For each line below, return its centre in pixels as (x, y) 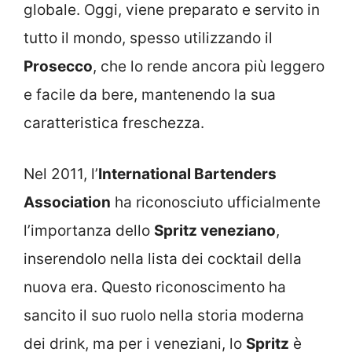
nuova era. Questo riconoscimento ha (155, 287)
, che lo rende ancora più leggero (209, 67)
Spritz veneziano (215, 230)
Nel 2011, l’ (61, 174)
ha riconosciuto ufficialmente (216, 202)
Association (67, 202)
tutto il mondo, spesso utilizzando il (148, 38)
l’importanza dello (89, 230)
